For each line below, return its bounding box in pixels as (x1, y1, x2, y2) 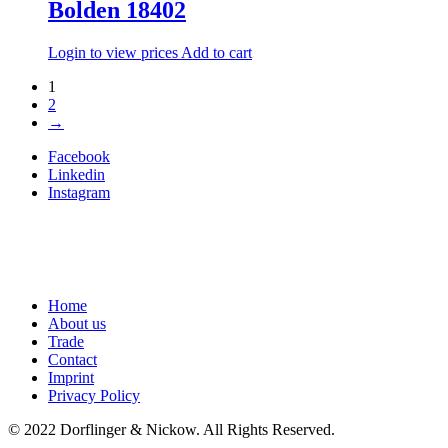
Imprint (48, 368, 94, 386)
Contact (48, 350, 97, 368)
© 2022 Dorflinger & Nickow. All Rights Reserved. (8, 420, 339, 438)
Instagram (48, 183, 110, 201)
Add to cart (181, 43, 252, 61)
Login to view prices (48, 43, 178, 61)
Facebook (48, 147, 110, 165)
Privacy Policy (48, 386, 140, 404)
